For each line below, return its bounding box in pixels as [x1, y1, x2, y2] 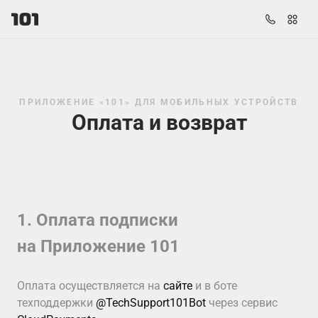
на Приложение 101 [17, 236, 180, 256]
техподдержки [17, 296, 96, 309]
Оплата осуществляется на [17, 279, 163, 292]
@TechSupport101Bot [96, 296, 206, 309]
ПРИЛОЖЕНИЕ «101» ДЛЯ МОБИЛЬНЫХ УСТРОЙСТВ [19, 97, 299, 107]
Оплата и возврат [71, 110, 247, 135]
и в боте [192, 279, 237, 292]
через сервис [206, 296, 278, 309]
